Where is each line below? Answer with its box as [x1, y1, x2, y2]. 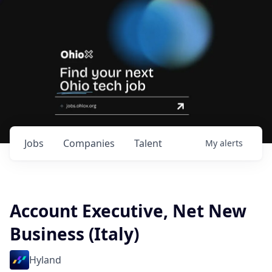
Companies [63, 137, 115, 150]
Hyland [29, 253, 61, 267]
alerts [220, 137, 243, 149]
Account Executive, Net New [10, 199, 246, 222]
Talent [134, 137, 162, 150]
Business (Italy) [10, 222, 139, 245]
